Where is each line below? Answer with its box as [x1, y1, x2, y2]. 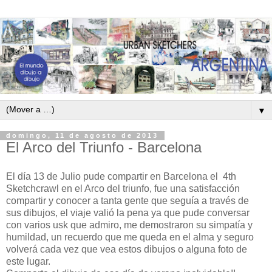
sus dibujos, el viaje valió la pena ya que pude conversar [6, 208, 250, 219]
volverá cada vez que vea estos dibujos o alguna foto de [6, 244, 247, 255]
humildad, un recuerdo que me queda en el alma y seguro [6, 232, 254, 243]
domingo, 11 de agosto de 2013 [6, 132, 158, 140]
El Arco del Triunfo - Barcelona [6, 139, 202, 156]
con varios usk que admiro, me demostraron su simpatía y [6, 220, 253, 231]
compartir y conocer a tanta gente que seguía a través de [6, 195, 249, 206]
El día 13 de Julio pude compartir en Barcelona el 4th [6, 171, 236, 182]
